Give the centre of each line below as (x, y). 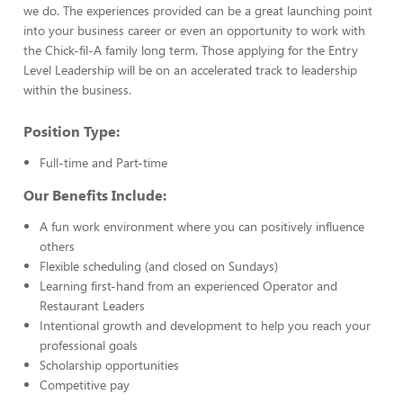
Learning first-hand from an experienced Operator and (188, 286)
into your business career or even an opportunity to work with (194, 30)
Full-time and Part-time (103, 162)
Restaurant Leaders (92, 305)
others (57, 246)
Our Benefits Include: (95, 195)
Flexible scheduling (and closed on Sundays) (159, 266)
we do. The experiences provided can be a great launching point (198, 10)
